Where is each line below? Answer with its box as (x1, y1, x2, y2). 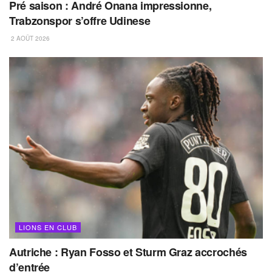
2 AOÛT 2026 (9, 34, 50, 43)
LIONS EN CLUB (19, 222, 77, 232)
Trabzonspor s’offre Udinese (9, 13, 151, 29)
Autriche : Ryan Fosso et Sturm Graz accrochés (9, 243, 247, 260)
